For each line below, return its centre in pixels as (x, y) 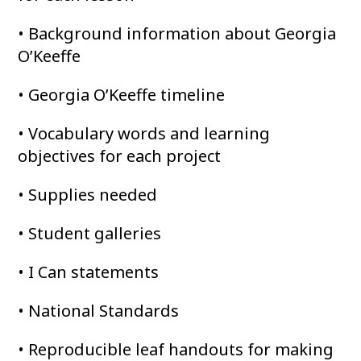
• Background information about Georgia (177, 34)
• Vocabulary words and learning (144, 134)
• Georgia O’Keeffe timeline (122, 95)
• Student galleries (90, 234)
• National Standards (99, 311)
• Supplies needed (88, 195)
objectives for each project (120, 156)
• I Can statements (89, 272)
